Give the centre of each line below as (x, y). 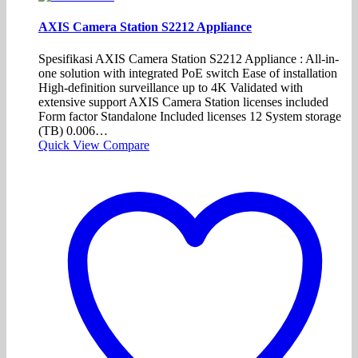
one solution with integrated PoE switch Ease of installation (188, 73)
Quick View (71, 145)
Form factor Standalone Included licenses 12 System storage (190, 116)
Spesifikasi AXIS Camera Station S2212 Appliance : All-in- (189, 58)
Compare (126, 145)
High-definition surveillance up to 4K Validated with (171, 87)
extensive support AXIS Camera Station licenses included (183, 101)
